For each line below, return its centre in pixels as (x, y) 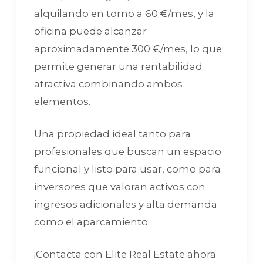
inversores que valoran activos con (120, 186)
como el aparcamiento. (92, 222)
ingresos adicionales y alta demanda (126, 204)
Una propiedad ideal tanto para (112, 134)
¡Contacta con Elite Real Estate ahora (125, 254)
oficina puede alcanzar (90, 31)
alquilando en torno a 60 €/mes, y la (124, 13)
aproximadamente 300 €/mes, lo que (128, 48)
